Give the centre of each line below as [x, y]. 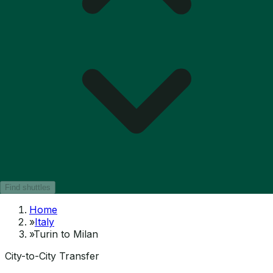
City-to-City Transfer [52, 256]
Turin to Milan [66, 234]
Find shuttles [28, 187]
